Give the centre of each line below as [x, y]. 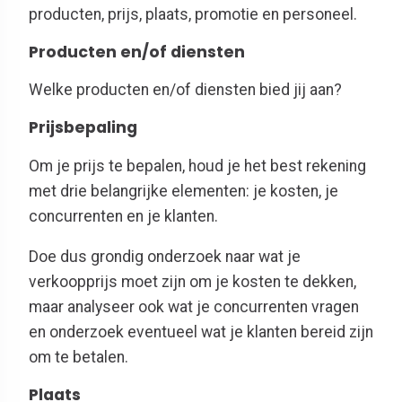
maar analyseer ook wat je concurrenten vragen [194, 307]
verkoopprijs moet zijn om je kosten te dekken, [192, 282]
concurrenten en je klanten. [123, 216]
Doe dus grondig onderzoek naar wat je [165, 257]
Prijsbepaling [83, 128]
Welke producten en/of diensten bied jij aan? [185, 90]
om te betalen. [79, 358]
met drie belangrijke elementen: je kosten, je [184, 191]
